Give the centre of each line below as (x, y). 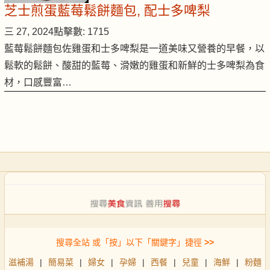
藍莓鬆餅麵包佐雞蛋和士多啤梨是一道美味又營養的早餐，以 (134, 49)
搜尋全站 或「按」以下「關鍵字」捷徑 (129, 243)
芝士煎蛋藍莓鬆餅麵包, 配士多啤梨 (107, 11)
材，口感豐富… (38, 83)
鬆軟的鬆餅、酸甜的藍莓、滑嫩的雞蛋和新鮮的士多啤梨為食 (134, 66)
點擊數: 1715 (81, 32)
